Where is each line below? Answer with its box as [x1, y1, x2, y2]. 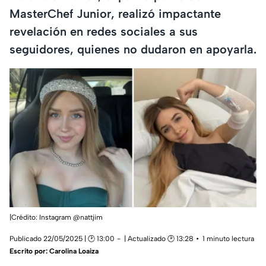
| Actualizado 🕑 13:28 [124, 234, 194, 243]
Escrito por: [9, 246, 49, 255]
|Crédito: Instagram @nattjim [9, 213, 103, 221]
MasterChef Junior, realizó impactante [9, 7, 221, 21]
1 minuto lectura [202, 234, 254, 243]
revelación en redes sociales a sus [9, 24, 198, 39]
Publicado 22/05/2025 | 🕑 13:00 [9, 234, 115, 243]
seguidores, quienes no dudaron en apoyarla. [9, 42, 256, 57]
